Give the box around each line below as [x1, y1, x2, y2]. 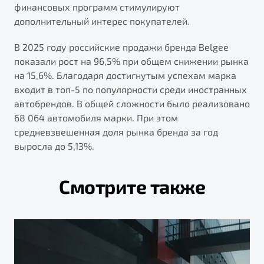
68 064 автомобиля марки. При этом [14, 112, 178, 124]
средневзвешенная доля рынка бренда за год [14, 126, 218, 138]
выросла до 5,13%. [14, 140, 94, 152]
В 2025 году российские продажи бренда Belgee [14, 41, 229, 53]
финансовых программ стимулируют [14, 1, 180, 13]
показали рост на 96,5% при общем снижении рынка [14, 55, 249, 67]
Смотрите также [59, 175, 205, 198]
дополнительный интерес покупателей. [14, 15, 190, 27]
